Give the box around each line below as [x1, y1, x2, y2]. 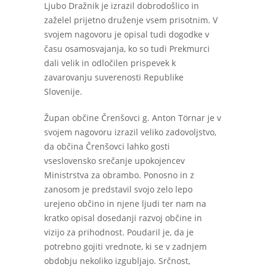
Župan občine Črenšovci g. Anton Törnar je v [44, 112, 221, 123]
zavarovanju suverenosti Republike [44, 72, 184, 83]
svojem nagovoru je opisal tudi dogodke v [44, 29, 209, 40]
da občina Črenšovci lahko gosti [44, 141, 170, 152]
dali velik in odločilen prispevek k [44, 57, 176, 69]
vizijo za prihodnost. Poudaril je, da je [44, 226, 194, 238]
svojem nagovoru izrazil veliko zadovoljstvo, [44, 126, 216, 138]
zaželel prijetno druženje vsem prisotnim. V [44, 14, 218, 26]
